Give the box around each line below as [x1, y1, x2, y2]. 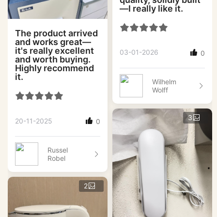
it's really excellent [15, 46, 94, 56]
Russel [47, 146, 68, 155]
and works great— [15, 37, 91, 47]
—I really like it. [120, 3, 183, 14]
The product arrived [15, 28, 98, 39]
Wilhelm [152, 77, 176, 86]
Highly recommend [15, 63, 94, 74]
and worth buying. [15, 54, 91, 65]
